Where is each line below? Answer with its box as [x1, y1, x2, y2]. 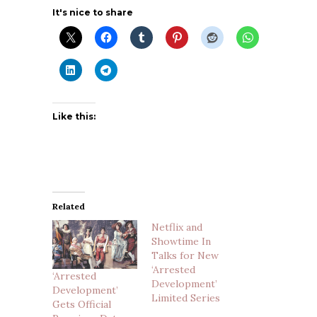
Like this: [52, 111, 96, 122]
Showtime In [151, 235, 211, 248]
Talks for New [151, 249, 219, 262]
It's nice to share [52, 7, 133, 18]
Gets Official [52, 297, 111, 311]
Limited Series [151, 292, 220, 304]
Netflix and [151, 221, 202, 234]
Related [52, 201, 85, 212]
